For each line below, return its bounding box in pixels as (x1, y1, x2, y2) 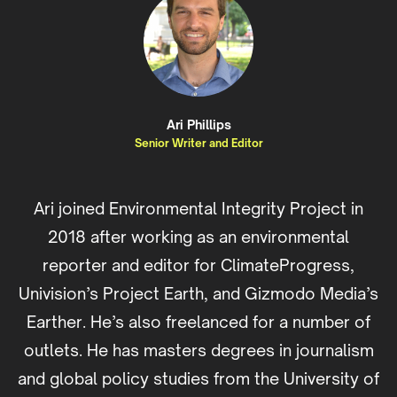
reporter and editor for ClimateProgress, (43, 254, 354, 275)
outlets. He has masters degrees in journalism (23, 339, 374, 360)
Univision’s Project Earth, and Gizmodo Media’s (19, 283, 378, 303)
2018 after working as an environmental (48, 226, 349, 246)
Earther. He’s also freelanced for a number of (27, 311, 370, 331)
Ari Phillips (166, 116, 231, 132)
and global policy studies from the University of (18, 368, 379, 388)
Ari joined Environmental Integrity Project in (34, 198, 363, 218)
